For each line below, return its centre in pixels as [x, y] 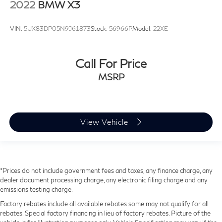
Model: [143, 29]
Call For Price [111, 63]
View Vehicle [105, 122]
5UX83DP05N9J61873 [57, 29]
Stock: [100, 29]
